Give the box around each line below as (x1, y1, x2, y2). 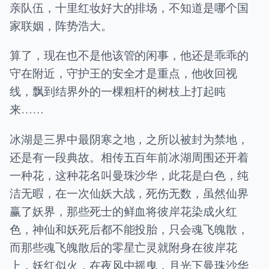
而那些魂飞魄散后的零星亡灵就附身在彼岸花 (10, 239, 238, 255)
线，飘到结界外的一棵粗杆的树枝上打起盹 (10, 83, 226, 99)
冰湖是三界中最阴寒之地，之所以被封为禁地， (10, 131, 249, 147)
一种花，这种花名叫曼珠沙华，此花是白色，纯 (10, 167, 249, 183)
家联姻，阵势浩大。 (10, 18, 112, 34)
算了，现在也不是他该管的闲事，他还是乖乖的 (10, 47, 249, 63)
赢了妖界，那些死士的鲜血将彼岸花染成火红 (10, 203, 238, 219)
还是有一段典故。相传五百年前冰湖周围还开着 (10, 149, 249, 165)
